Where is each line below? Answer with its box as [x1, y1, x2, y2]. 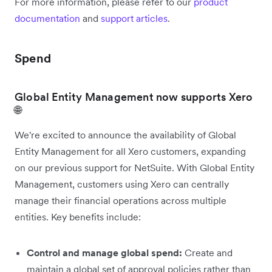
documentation [15, 12, 80, 24]
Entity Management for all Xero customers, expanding [15, 144, 246, 157]
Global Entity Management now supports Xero [15, 89, 253, 104]
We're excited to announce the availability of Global [15, 128, 236, 141]
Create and [182, 246, 233, 259]
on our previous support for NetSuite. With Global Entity [15, 161, 254, 174]
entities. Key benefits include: [15, 210, 141, 223]
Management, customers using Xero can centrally [15, 177, 229, 190]
